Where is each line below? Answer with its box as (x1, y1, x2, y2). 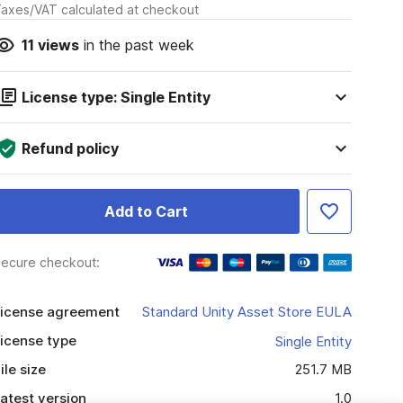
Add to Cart (103, 202, 188, 220)
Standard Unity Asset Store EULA (141, 303, 352, 320)
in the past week (78, 36, 194, 54)
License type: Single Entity (21, 88, 210, 106)
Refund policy (21, 139, 119, 157)
